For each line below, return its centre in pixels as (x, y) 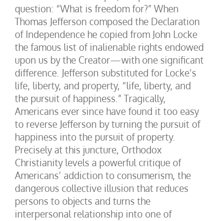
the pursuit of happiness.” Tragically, (90, 98)
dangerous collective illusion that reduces (102, 188)
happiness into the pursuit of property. (95, 137)
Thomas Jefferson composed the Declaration (107, 21)
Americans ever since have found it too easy (107, 111)
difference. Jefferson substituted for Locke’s (106, 73)
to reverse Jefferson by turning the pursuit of (108, 124)
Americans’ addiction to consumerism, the (103, 175)
